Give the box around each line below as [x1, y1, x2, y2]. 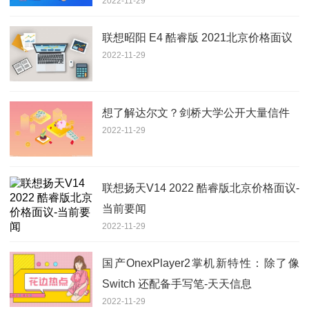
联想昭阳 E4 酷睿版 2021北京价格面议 [102, 31, 292, 43]
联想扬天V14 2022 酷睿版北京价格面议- [102, 181, 299, 194]
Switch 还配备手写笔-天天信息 [102, 277, 252, 290]
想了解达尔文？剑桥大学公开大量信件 [102, 106, 290, 119]
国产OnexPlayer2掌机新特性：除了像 [102, 257, 299, 269]
